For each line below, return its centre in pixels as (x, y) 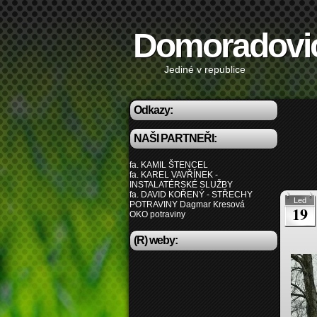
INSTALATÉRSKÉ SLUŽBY (181, 185)
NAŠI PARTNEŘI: (175, 138)
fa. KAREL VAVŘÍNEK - (174, 175)
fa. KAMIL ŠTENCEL (169, 165)
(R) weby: (156, 240)
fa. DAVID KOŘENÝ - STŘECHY (191, 195)
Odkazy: (153, 110)
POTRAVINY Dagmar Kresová (187, 204)
